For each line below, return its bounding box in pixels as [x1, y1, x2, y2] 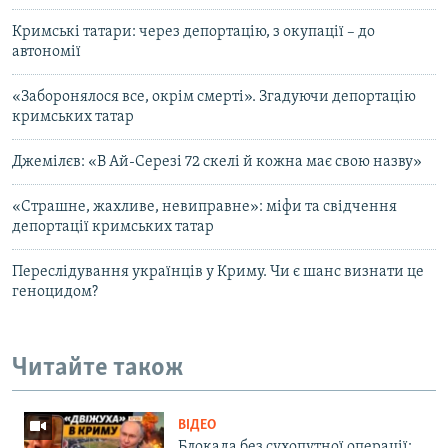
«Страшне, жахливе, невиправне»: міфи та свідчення [12, 199, 397, 216]
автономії [12, 44, 81, 61]
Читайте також [12, 355, 184, 383]
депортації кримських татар [12, 219, 214, 236]
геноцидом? [12, 284, 98, 301]
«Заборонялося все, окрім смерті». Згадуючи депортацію [12, 89, 416, 106]
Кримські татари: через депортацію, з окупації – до [12, 24, 375, 41]
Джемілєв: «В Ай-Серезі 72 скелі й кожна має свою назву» [12, 154, 422, 171]
